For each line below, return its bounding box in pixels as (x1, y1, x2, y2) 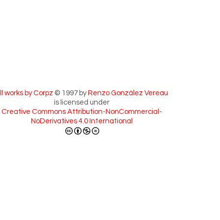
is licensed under (54, 99, 110, 107)
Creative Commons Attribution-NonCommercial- (1, 108, 162, 116)
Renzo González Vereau (88, 89, 168, 97)
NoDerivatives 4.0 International (30, 117, 133, 125)
